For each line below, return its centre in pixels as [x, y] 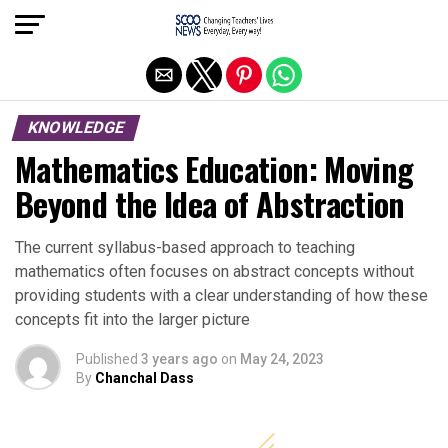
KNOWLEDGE [76, 127]
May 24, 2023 [282, 359]
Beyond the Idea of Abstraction [210, 203]
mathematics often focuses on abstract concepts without [214, 271]
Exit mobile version [224, 23]
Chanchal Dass [144, 378]
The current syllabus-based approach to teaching [185, 247]
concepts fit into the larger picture [132, 319]
